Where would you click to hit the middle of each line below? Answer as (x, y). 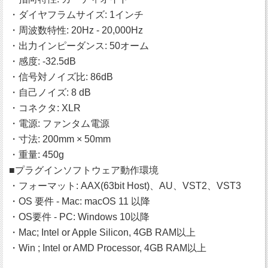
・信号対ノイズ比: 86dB (61, 77)
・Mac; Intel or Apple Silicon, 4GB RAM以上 (102, 233)
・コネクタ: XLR (45, 108)
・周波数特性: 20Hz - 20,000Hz (76, 31)
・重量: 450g (36, 155)
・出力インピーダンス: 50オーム (79, 46)
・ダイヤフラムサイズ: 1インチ (76, 15)
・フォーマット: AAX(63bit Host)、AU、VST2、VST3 (125, 186)
